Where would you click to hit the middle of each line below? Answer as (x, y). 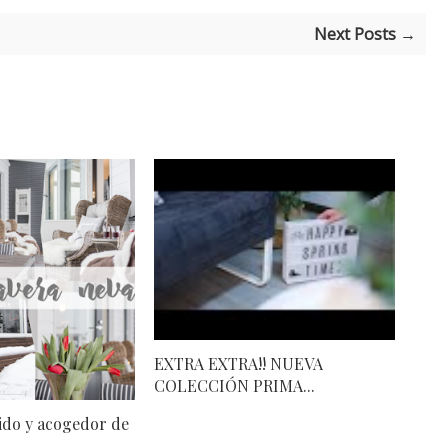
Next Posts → (365, 34)
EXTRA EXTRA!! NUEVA (238, 364)
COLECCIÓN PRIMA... (234, 386)
